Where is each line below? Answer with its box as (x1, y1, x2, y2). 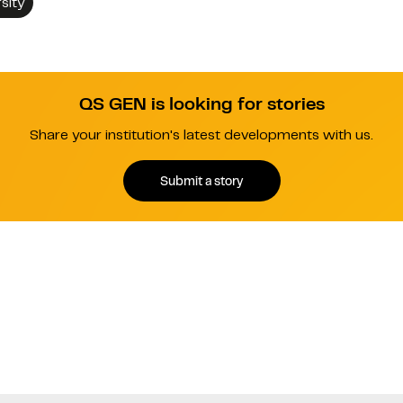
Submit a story (160, 172, 243, 189)
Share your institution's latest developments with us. (30, 126, 373, 145)
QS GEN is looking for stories (78, 93, 325, 116)
